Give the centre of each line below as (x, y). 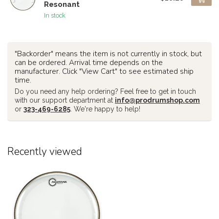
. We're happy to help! (105, 109)
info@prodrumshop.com (157, 100)
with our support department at (65, 100)
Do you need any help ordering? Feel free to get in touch (105, 91)
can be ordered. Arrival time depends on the (89, 62)
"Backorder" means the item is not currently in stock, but (108, 54)
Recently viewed (45, 152)
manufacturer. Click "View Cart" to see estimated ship (104, 71)
